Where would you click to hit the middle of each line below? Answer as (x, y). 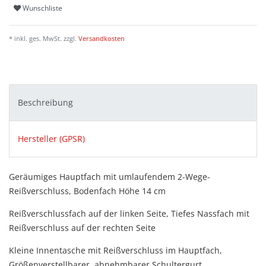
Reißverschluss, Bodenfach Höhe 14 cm (87, 191)
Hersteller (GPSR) (51, 139)
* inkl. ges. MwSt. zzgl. (43, 38)
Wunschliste (42, 8)
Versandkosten (101, 38)
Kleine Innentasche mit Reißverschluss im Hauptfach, (115, 251)
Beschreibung (45, 102)
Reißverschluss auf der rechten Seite (82, 228)
